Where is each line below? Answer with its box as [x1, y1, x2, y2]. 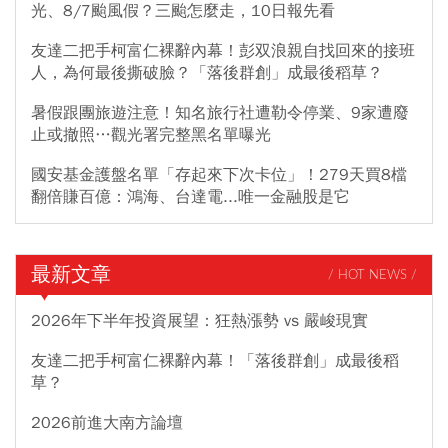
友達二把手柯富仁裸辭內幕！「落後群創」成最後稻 [31, 351, 399, 372]
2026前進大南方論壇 [31, 413, 183, 434]
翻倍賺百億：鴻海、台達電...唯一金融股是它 [31, 187, 350, 208]
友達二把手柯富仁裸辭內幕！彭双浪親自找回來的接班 [31, 41, 415, 62]
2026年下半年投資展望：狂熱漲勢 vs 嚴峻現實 [31, 311, 368, 332]
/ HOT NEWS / [328, 268, 417, 282]
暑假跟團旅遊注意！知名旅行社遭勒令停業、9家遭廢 [31, 103, 409, 124]
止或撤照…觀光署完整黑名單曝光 [31, 125, 271, 146]
